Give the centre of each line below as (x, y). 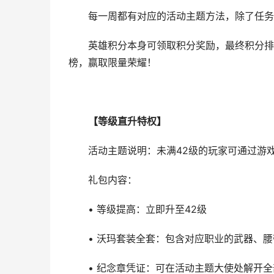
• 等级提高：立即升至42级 (147, 209)
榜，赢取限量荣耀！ (113, 63)
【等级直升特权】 (127, 121)
